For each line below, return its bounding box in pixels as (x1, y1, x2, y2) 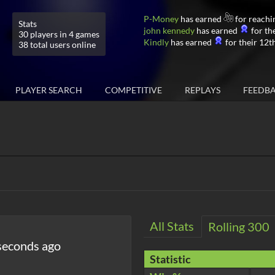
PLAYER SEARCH (15, 85, 82, 96)
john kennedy (144, 25, 195, 36)
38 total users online (18, 39, 96, 50)
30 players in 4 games (18, 29, 99, 39)
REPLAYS (185, 85, 220, 96)
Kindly (144, 37, 169, 47)
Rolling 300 (208, 219, 269, 234)
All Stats (150, 219, 194, 234)
